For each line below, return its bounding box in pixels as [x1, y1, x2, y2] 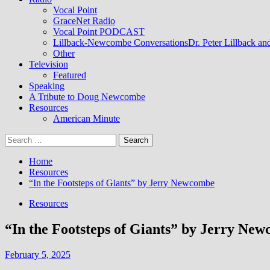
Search [4, 133, 30, 143]
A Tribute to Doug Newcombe [29, 92, 145, 102]
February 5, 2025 [5, 249, 71, 260]
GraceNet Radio [53, 16, 115, 26]
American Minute [53, 113, 120, 124]
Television [29, 59, 68, 69]
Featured [53, 70, 86, 80]
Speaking [29, 81, 64, 91]
